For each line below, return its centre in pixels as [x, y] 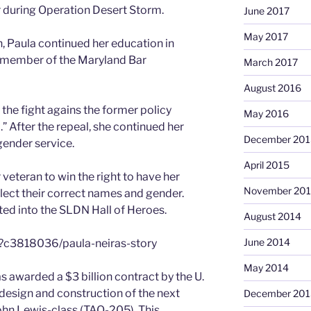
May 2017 [266, 36]
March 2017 [270, 62]
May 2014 [266, 267]
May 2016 [266, 113]
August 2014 [272, 216]
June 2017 [266, 10]
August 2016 [272, 87]
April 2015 [266, 165]
